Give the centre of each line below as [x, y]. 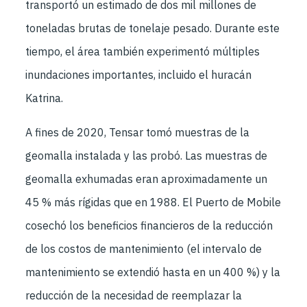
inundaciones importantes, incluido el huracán [138, 75]
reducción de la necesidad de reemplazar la [134, 295]
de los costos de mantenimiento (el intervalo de [144, 249]
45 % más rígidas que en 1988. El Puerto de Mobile [153, 202]
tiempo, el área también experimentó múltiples [143, 51]
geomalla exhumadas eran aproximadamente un [146, 179]
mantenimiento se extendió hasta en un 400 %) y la [153, 272]
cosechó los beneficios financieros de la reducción [149, 225]
